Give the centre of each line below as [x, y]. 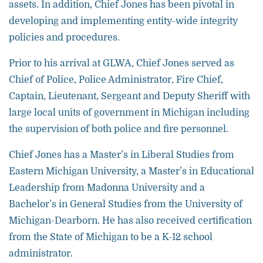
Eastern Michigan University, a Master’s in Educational [131, 171]
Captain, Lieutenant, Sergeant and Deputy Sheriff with [129, 96]
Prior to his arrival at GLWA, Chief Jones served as [122, 63]
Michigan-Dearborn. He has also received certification [130, 221]
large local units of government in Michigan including [129, 113]
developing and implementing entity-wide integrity [123, 21]
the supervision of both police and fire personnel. [119, 129]
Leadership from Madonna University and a [107, 188]
